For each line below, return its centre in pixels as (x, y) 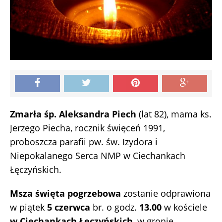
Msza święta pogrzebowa (65, 194)
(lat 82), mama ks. (174, 114)
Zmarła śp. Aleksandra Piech (73, 114)
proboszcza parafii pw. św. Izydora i (84, 142)
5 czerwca (69, 207)
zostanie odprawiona (166, 194)
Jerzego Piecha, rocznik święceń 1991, (87, 128)
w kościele (184, 207)
